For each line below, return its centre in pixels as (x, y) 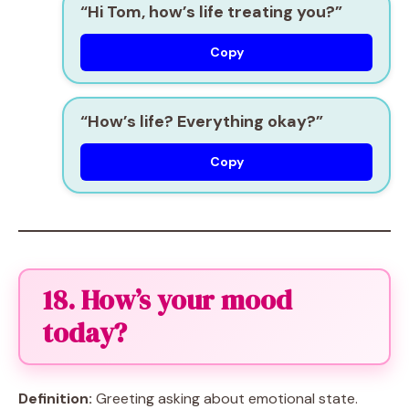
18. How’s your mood (168, 300)
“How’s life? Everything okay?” (202, 121)
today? (85, 333)
